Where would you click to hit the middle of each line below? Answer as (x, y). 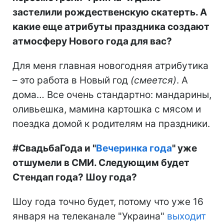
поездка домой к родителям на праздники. (111, 123)
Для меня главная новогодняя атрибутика (110, 65)
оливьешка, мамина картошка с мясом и (107, 109)
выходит (186, 216)
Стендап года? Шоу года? (75, 177)
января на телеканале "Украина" (90, 216)
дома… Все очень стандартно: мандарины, (112, 94)
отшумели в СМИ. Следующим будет (101, 162)
